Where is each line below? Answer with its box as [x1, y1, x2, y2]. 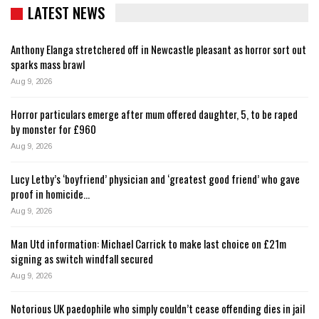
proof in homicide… [11, 185, 90, 202]
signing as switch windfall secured [11, 250, 153, 266]
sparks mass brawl [11, 56, 85, 72]
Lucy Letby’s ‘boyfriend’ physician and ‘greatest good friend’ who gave [11, 170, 300, 187]
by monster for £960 [11, 120, 96, 137]
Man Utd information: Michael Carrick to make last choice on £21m [11, 235, 286, 251]
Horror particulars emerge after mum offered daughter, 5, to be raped [11, 105, 298, 122]
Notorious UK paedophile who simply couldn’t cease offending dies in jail [11, 300, 305, 316]
